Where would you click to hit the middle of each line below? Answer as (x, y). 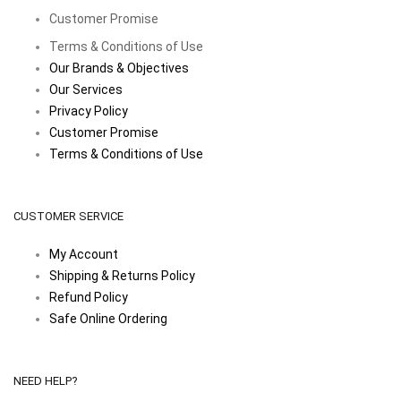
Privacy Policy (89, 111)
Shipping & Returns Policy (122, 276)
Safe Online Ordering (108, 319)
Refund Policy (89, 297)
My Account (84, 254)
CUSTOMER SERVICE (68, 216)
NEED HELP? (46, 381)
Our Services (86, 90)
